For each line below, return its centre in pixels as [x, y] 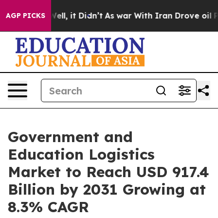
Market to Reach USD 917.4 [109, 172]
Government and [70, 137]
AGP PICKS [26, 16]
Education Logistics [81, 154]
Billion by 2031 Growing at [107, 189]
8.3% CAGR [48, 207]
